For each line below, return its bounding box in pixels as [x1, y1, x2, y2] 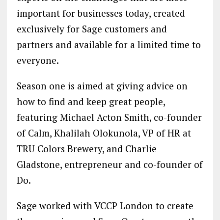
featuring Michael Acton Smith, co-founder [16, 111, 202, 124]
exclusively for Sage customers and [16, 23, 167, 35]
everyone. [16, 54, 59, 67]
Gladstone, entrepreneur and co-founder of [16, 158, 203, 171]
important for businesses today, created [16, 7, 185, 20]
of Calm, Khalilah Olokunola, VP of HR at [16, 127, 191, 139]
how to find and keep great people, [16, 95, 165, 108]
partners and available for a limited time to [16, 38, 201, 51]
